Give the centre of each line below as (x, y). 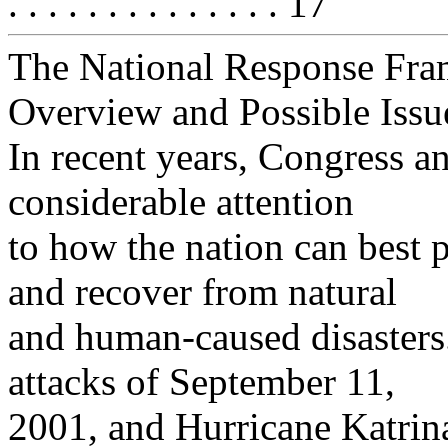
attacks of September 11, (201, 381)
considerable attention (181, 201)
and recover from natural (202, 291)
